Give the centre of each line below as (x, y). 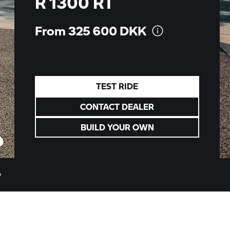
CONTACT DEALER (138, 107)
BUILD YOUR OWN (117, 127)
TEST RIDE (117, 86)
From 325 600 (77, 31)
